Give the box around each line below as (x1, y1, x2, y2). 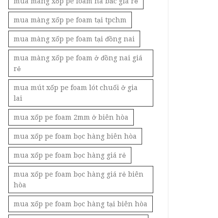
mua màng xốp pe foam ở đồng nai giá (14, 54, 143, 62)
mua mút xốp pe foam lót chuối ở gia (14, 84, 138, 92)
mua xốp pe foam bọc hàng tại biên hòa (14, 200, 147, 208)
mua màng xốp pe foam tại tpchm (14, 16, 127, 24)
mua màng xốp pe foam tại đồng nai (14, 35, 135, 43)
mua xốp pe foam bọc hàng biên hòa (14, 132, 137, 141)
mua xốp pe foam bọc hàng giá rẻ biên (14, 170, 144, 179)
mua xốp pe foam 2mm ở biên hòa (14, 113, 128, 122)
